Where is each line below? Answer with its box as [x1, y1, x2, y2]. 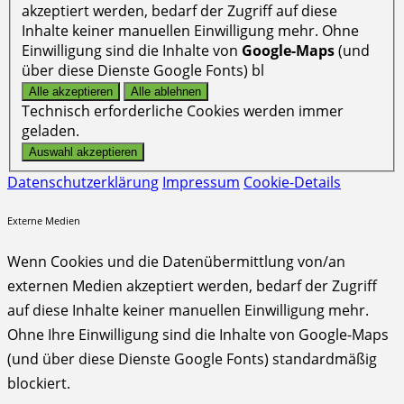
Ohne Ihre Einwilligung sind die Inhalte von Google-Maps [7, 324, 389, 344]
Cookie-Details [243, 171, 341, 192]
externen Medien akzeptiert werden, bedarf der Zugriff [7, 275, 377, 296]
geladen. [22, 120, 79, 141]
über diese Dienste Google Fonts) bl [252, 60, 264, 80]
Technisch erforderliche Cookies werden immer [22, 100, 344, 121]
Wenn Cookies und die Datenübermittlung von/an [7, 251, 345, 271]
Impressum [162, 171, 240, 192]
